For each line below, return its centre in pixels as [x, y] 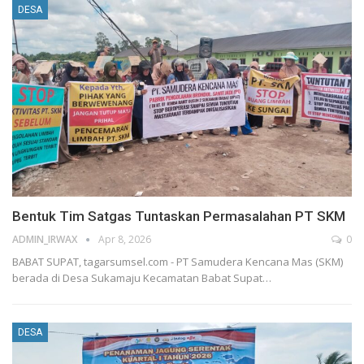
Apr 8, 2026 [125, 240]
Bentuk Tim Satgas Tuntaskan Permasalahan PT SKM [179, 217]
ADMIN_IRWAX [46, 240]
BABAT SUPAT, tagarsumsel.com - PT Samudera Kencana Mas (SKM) [178, 262]
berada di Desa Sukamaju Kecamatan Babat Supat [137, 278]
